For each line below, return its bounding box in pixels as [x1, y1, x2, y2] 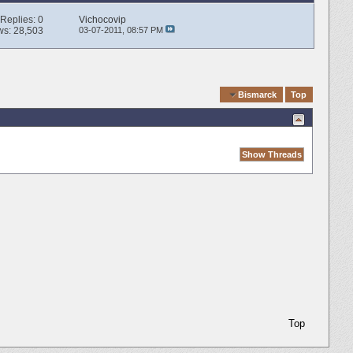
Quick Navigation [144, 88, 218, 100]
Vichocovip [78, 14, 126, 26]
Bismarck [238, 89, 277, 99]
